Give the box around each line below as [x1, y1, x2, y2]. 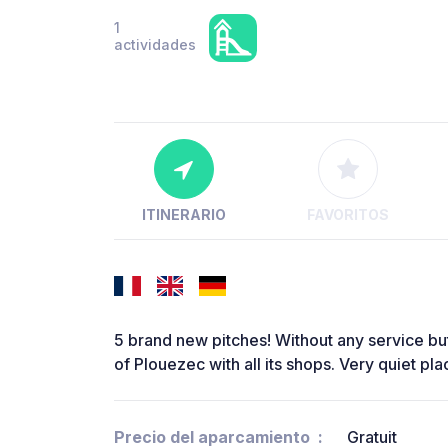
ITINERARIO [141, 206, 226, 224]
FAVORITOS [306, 206, 389, 224]
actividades [114, 36, 196, 53]
